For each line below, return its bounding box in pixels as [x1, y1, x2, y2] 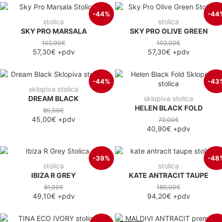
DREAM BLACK [28, 94, 79, 103]
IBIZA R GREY [31, 170, 76, 179]
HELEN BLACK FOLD [134, 103, 203, 112]
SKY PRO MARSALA [20, 26, 87, 35]
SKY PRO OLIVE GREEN [129, 26, 208, 35]
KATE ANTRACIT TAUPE [128, 170, 209, 179]
